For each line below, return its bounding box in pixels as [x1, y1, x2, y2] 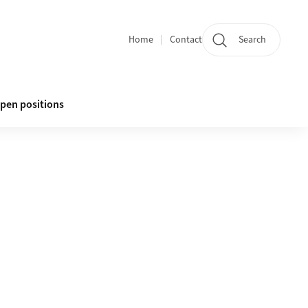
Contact [170, 32, 202, 47]
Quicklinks [128, 39, 182, 57]
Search [239, 33, 266, 47]
